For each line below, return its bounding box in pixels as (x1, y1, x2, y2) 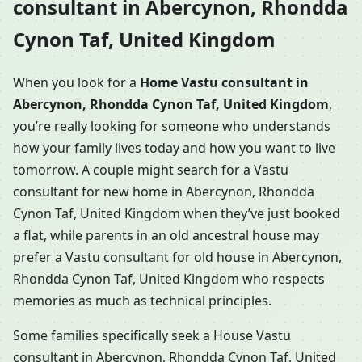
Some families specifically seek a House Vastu (13, 326, 291, 345)
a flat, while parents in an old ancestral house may (13, 226, 319, 245)
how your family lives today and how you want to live (13, 139, 335, 158)
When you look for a (13, 74, 140, 92)
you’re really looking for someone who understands (13, 117, 330, 136)
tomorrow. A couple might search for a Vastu (13, 161, 288, 179)
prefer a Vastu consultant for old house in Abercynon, (13, 248, 342, 267)
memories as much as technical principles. (13, 292, 271, 310)
